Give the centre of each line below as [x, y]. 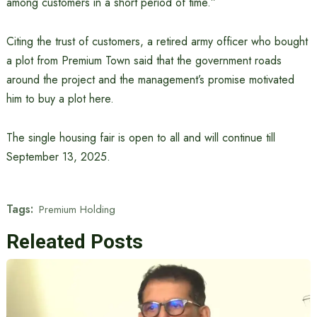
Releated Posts [74, 242]
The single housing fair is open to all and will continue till [140, 138]
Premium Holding [77, 209]
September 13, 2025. [58, 157]
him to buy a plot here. [60, 99]
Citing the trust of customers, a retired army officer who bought [157, 41]
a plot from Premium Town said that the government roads [144, 60]
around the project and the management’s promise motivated [150, 80]
